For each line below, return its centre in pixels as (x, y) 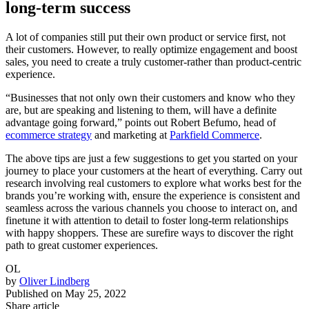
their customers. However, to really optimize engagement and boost (151, 50)
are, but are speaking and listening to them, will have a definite (141, 110)
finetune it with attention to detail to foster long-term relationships (147, 221)
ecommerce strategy (49, 135)
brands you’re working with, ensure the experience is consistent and (153, 196)
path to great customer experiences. (82, 246)
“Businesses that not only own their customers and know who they (150, 98)
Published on (34, 294)
